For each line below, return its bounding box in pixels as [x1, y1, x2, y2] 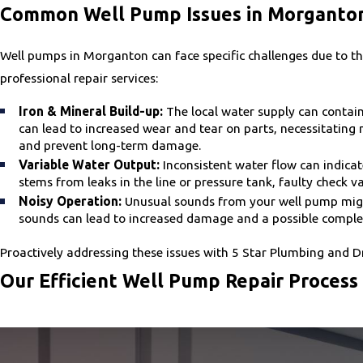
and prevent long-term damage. [19, 138, 202, 153]
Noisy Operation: [19, 194, 122, 209]
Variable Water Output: [19, 157, 160, 173]
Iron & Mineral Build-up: [19, 104, 164, 119]
